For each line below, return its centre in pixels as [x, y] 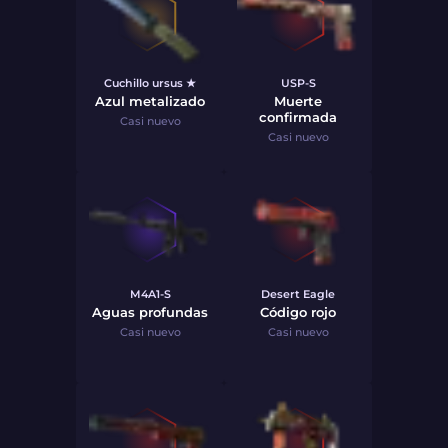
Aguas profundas [150, 312]
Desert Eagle [298, 294]
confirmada [298, 117]
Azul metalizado [150, 101]
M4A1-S [150, 294]
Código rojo [298, 312]
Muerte [298, 101]
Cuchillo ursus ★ [150, 83]
